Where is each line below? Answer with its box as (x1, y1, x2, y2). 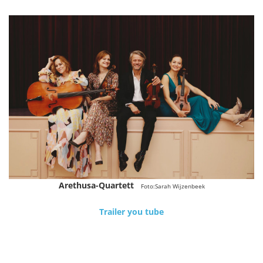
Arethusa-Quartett (58, 179, 134, 191)
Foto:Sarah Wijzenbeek (140, 181, 205, 190)
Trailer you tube (99, 205, 164, 217)
